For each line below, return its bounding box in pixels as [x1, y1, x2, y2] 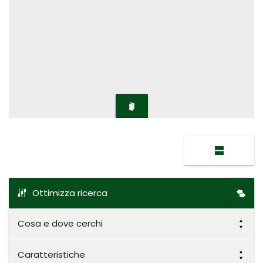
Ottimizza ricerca [32, 187, 107, 199]
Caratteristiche [18, 248, 85, 261]
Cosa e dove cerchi [18, 217, 103, 230]
